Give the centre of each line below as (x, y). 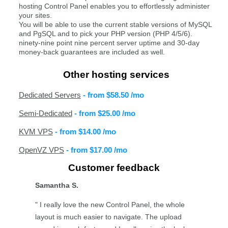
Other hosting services (116, 75)
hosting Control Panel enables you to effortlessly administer (114, 6)
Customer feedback (114, 167)
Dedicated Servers (50, 95)
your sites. (35, 16)
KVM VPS (36, 132)
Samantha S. (56, 185)
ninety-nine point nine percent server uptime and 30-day (109, 43)
